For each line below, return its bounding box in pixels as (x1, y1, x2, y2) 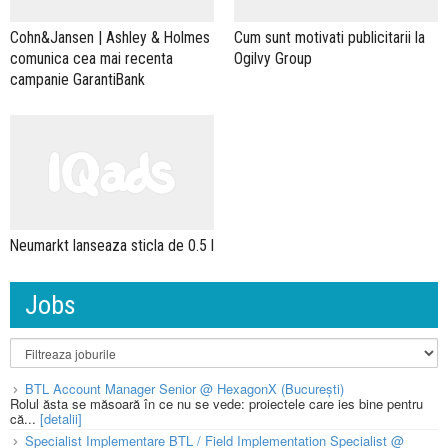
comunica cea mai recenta (10, 48, 173, 68)
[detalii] (40, 408, 82, 428)
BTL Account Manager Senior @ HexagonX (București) (25, 378, 344, 398)
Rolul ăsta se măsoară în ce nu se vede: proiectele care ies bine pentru (10, 393, 423, 413)
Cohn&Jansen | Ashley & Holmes (10, 27, 210, 47)
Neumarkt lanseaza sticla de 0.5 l (10, 235, 214, 255)
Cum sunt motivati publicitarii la (234, 27, 425, 47)
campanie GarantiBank (10, 69, 145, 89)
